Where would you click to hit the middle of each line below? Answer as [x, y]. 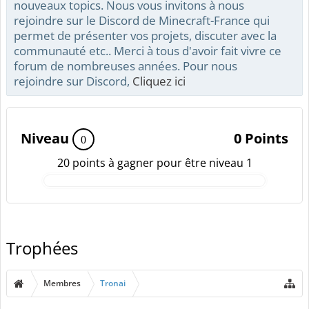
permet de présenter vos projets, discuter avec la [145, 35]
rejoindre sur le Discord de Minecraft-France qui [142, 20]
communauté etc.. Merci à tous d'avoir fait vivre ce [148, 50]
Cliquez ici [159, 81]
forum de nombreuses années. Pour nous [126, 66]
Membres [62, 283]
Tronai [113, 283]
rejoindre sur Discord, [73, 81]
